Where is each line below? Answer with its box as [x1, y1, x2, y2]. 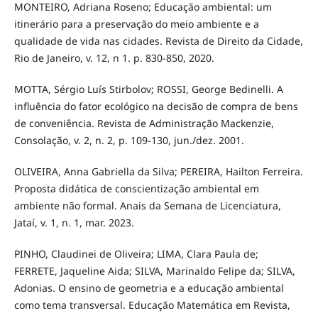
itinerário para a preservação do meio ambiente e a [13, 17, 259, 31]
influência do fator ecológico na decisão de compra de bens [13, 99, 298, 114]
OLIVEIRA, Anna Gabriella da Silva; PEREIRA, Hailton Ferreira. [13, 165, 303, 179]
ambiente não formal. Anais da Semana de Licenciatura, [13, 199, 281, 213]
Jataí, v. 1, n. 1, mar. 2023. [13, 216, 134, 230]
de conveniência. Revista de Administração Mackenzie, [13, 116, 274, 131]
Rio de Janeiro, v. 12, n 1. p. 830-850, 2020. [13, 51, 214, 65]
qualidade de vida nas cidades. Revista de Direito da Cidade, [13, 34, 303, 48]
